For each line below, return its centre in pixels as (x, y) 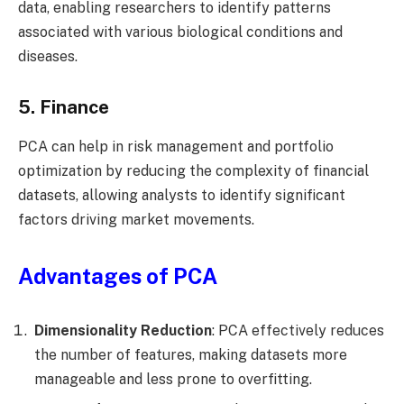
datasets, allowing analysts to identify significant (182, 196)
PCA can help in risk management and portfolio (176, 147)
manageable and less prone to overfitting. (173, 380)
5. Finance (64, 107)
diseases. (48, 57)
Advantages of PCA (118, 276)
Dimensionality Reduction (123, 331)
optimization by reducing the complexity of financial (193, 171)
